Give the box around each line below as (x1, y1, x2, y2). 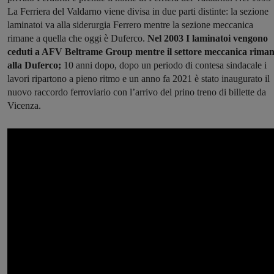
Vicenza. (7, 100, 41, 111)
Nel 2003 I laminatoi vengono (147, 33, 268, 44)
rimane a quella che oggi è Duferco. (7, 33, 147, 44)
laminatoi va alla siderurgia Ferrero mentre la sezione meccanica (7, 20, 253, 31)
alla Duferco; (7, 60, 61, 71)
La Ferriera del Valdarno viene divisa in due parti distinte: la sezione (7, 6, 268, 17)
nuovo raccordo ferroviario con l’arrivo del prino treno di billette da (7, 87, 266, 98)
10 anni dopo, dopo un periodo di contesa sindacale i (61, 60, 267, 71)
